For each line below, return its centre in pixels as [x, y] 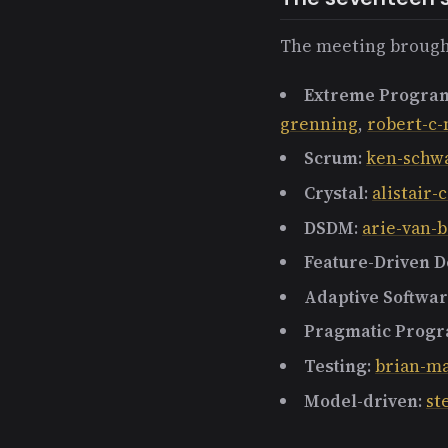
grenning [319, 123]
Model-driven [361, 400]
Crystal [334, 192]
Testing [335, 365]
